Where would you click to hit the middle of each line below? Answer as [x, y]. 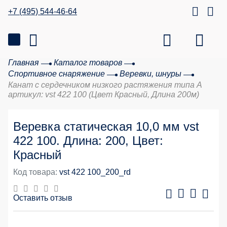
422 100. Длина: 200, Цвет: [88, 141]
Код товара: [35, 172]
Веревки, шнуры [150, 74]
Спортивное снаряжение [56, 74]
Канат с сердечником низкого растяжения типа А [105, 85]
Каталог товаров [88, 63]
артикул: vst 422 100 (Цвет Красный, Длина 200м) [104, 94]
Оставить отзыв [43, 198]
